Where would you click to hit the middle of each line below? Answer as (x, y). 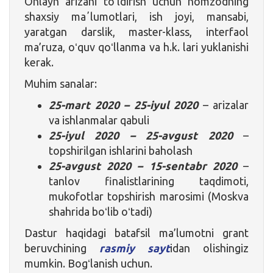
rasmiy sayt (135, 248)
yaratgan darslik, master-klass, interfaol (136, 31)
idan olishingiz (209, 248)
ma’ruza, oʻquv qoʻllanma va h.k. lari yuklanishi (136, 47)
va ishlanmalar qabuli (99, 120)
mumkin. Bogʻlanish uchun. (88, 263)
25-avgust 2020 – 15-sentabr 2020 (143, 165)
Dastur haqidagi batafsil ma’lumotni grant (136, 232)
